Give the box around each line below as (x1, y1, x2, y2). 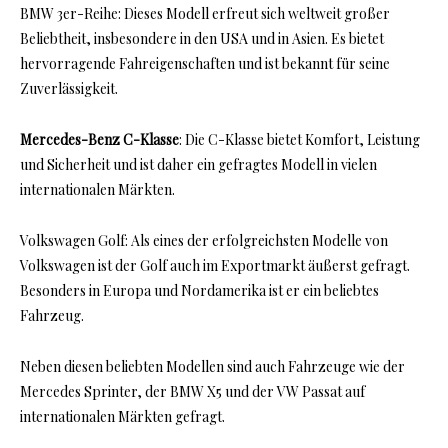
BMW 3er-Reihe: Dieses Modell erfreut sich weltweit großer (20, 4, 390, 24)
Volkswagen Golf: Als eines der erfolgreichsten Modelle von (20, 231, 388, 251)
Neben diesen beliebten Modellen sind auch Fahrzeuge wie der (20, 357, 405, 377)
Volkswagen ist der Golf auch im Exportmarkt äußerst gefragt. (20, 256, 410, 276)
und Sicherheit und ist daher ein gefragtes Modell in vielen (20, 155, 377, 175)
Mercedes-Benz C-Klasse (20, 130, 179, 150)
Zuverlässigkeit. (20, 79, 118, 99)
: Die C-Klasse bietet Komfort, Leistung (179, 130, 420, 150)
